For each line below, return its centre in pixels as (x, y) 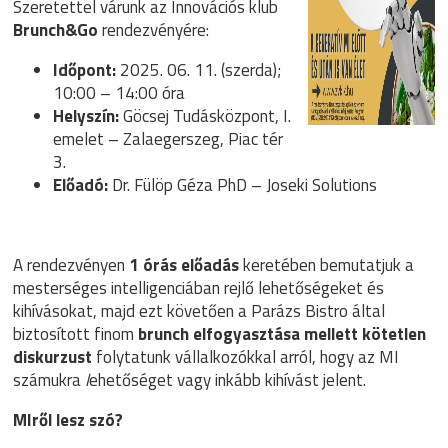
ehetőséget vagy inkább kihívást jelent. (228, 380)
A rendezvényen (69, 265)
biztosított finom (76, 334)
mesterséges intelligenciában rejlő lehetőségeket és (199, 288)
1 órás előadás (182, 265)
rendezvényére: (154, 30)
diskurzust (53, 357)
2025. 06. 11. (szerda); (199, 70)
